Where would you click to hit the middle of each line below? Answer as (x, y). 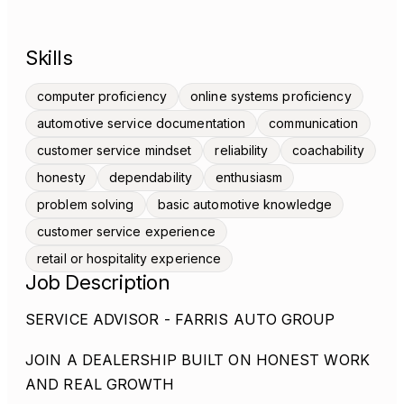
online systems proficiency (271, 96)
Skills (49, 58)
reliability (242, 150)
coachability (328, 150)
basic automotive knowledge (245, 204)
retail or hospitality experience (129, 258)
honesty (61, 177)
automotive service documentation (142, 123)
